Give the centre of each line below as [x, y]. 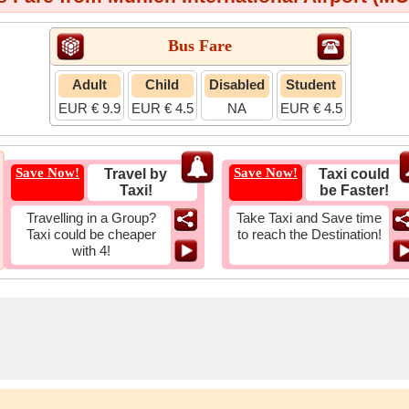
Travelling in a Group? [91, 218]
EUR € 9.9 [89, 108]
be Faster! [354, 190]
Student [311, 84]
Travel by [136, 174]
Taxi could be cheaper [91, 234]
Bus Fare [200, 45]
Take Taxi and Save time [309, 218]
